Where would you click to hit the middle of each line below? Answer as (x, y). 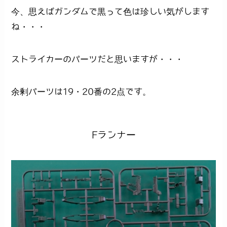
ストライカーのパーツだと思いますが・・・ (98, 59)
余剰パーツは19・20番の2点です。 (81, 92)
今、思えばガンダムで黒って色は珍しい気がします (110, 12)
